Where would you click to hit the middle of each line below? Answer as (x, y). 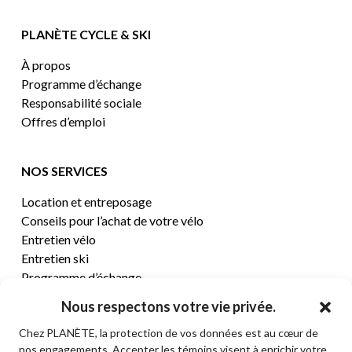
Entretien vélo (58, 239)
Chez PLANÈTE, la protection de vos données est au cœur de (169, 333)
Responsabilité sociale (81, 103)
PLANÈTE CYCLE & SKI (86, 34)
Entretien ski (55, 258)
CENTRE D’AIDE (66, 326)
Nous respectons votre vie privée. (168, 306)
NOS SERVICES (64, 171)
